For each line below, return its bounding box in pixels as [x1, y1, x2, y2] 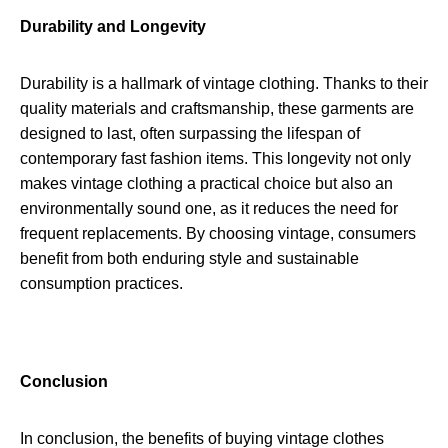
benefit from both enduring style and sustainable [20, 250, 359, 268]
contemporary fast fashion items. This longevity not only [20, 150, 411, 168]
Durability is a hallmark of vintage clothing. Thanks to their [20, 75, 428, 93]
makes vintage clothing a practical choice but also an [20, 175, 393, 193]
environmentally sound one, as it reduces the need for [20, 200, 398, 218]
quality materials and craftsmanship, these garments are [20, 100, 414, 118]
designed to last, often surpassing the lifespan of [20, 125, 360, 143]
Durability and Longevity [20, 18, 206, 36]
